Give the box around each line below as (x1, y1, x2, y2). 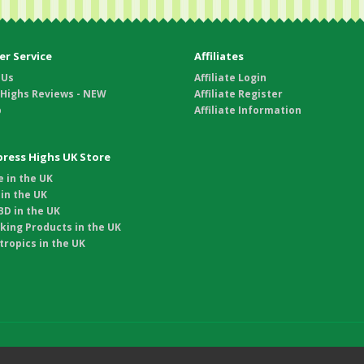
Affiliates (194, 49, 244, 64)
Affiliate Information (194, 103, 301, 118)
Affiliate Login (194, 71, 266, 85)
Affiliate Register (194, 87, 283, 102)
